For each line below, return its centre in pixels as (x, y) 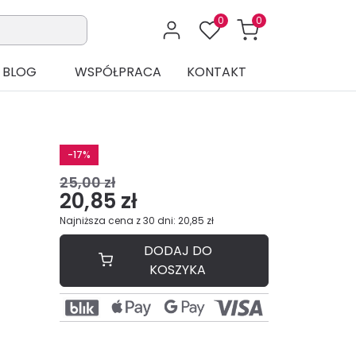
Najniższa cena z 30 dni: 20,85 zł (137, 221)
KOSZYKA (178, 270)
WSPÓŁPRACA (118, 72)
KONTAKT (216, 72)
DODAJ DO (178, 251)
